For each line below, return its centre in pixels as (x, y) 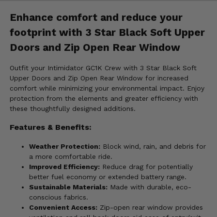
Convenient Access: (63, 207)
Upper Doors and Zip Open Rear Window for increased (99, 78)
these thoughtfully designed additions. (73, 109)
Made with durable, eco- (149, 187)
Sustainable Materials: (68, 187)
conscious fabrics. (59, 197)
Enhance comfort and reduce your (96, 17)
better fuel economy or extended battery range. (108, 177)
